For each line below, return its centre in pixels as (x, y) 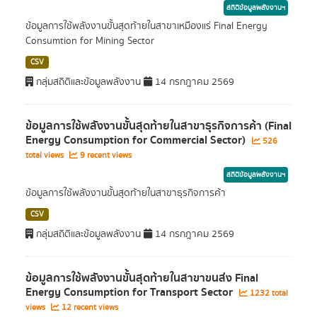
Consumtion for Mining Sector (90, 41)
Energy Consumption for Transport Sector (131, 292)
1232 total (268, 293)
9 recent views (105, 155)
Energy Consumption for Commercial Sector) (137, 140)
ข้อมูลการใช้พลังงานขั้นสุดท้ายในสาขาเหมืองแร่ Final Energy (146, 26)
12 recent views (89, 307)
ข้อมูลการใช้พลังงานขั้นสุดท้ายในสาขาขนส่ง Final (142, 278)
